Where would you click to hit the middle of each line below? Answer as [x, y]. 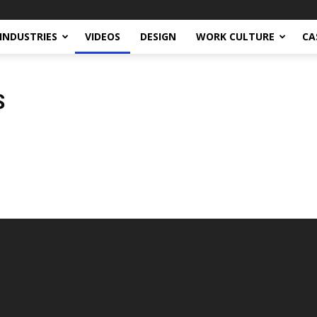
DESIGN [158, 36]
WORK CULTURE [235, 36]
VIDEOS [103, 36]
